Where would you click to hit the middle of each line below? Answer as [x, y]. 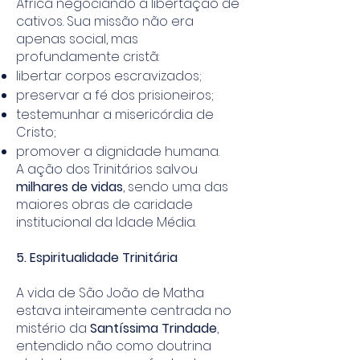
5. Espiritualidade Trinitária [97, 258]
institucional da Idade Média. [106, 222]
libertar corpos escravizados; [109, 76]
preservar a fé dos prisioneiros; [115, 95]
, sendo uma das [176, 187]
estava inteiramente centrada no [124, 311]
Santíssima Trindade [153, 328]
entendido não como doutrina [114, 346]
